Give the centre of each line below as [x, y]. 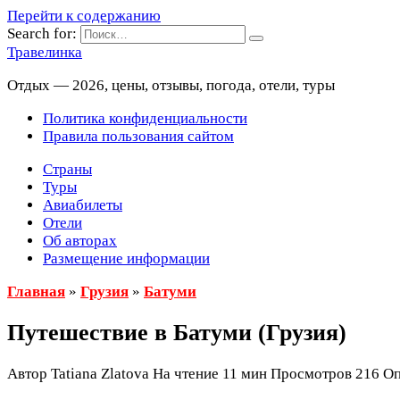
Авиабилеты [83, 205]
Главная [36, 292]
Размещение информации [126, 258]
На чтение [186, 374]
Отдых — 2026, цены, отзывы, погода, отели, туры [171, 85]
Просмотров [311, 374]
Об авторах [80, 241]
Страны [67, 169]
